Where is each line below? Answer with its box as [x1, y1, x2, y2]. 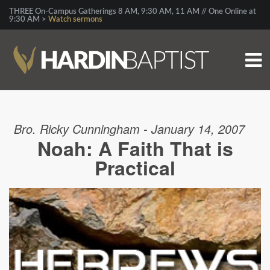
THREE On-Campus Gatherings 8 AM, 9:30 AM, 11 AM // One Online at [9, 8, 256, 16]
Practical [95, 154, 175, 181]
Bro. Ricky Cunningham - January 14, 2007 [13, 120, 245, 137]
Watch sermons [48, 16, 102, 24]
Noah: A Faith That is [37, 134, 233, 162]
